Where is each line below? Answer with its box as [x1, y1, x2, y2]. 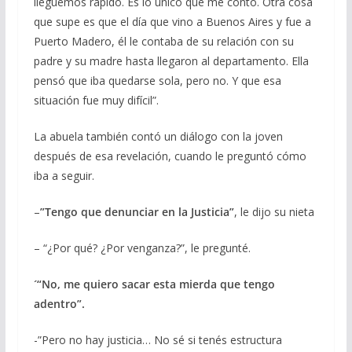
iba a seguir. [33, 167, 94, 183]
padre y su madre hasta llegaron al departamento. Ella [33, 53, 309, 68]
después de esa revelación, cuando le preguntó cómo [33, 148, 306, 163]
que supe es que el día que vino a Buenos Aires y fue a [33, 13, 311, 29]
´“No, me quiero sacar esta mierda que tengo [33, 276, 275, 291]
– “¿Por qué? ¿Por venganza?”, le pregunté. [33, 240, 251, 255]
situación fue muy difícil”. [33, 92, 159, 108]
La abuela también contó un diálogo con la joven [33, 128, 283, 144]
